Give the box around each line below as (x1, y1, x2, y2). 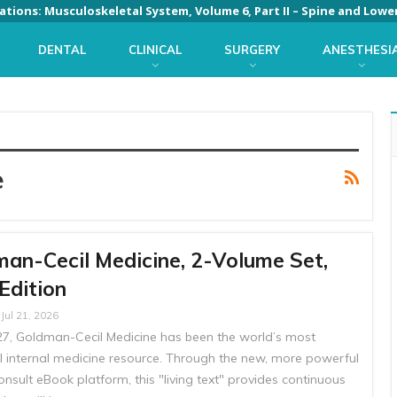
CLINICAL (128, 43, 182, 57)
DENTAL (38, 43, 86, 57)
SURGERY (224, 43, 280, 57)
